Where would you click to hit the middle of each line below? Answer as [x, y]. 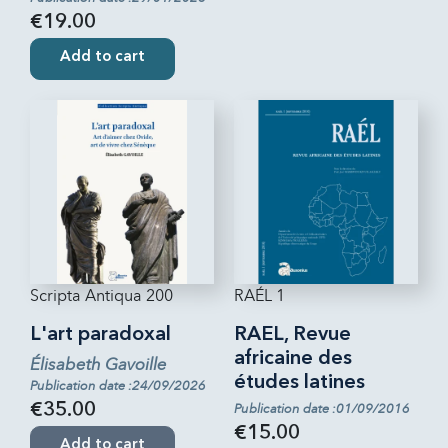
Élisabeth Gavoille [98, 364]
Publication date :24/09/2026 [118, 385]
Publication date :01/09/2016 [322, 408]
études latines [299, 382]
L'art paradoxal [100, 334]
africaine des [293, 358]
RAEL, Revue [292, 334]
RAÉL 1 [259, 295]
